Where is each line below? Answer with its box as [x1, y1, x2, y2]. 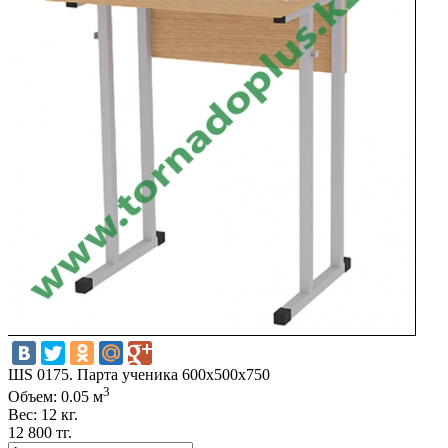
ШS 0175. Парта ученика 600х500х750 [8, 365, 270, 383]
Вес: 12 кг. [8, 406, 78, 424]
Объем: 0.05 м [8, 388, 103, 406]
